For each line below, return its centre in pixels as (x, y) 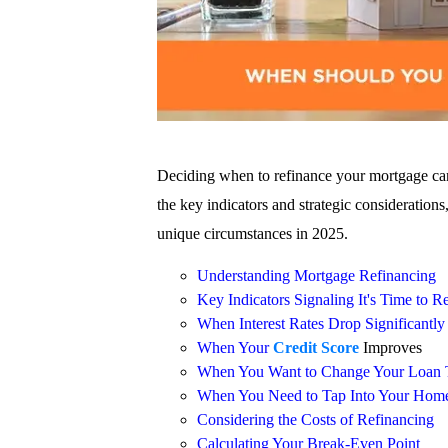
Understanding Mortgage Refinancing (316, 276)
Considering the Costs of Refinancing (315, 420)
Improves (390, 348)
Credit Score (316, 348)
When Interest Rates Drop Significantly (321, 324)
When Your (235, 348)
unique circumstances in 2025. (252, 234)
